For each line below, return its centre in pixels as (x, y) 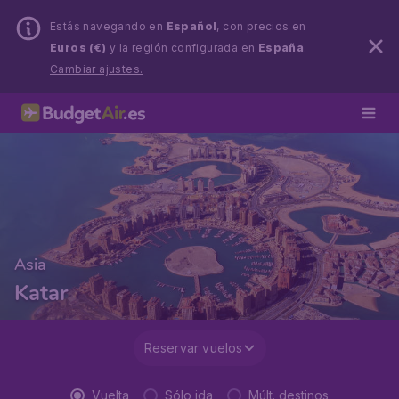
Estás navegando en (108, 26)
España (281, 48)
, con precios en (261, 26)
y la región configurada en (182, 48)
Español (191, 26)
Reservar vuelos (193, 348)
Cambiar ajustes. (97, 69)
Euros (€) (78, 48)
